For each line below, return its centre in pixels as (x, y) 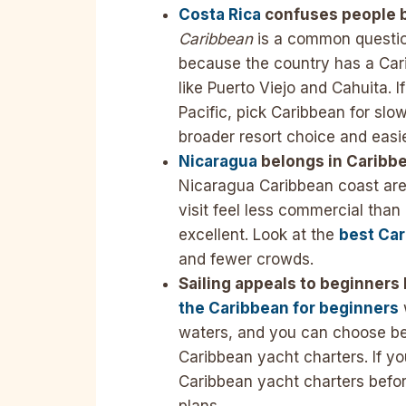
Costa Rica (220, 15)
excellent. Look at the (259, 235)
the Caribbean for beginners (289, 309)
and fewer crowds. (246, 260)
